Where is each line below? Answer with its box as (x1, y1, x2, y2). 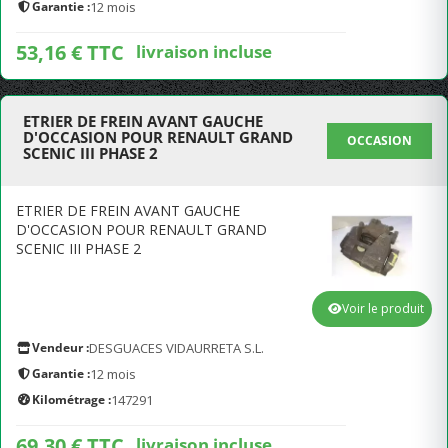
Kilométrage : (32, 391, 111, 408)
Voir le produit (342, 300, 424, 317)
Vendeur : (32, 339, 89, 356)
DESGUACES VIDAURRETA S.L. (89, 339, 264, 357)
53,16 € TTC (16, 39, 124, 66)
